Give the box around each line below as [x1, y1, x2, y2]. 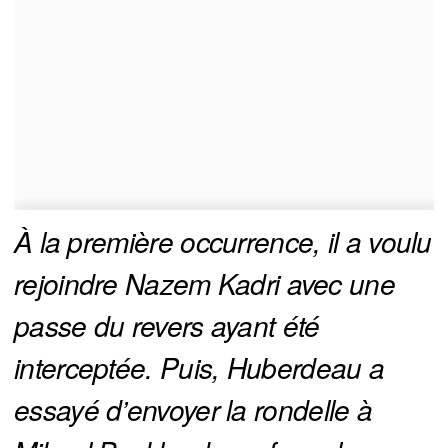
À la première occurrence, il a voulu [14, 221, 432, 262]
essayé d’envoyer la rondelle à [14, 389, 372, 430]
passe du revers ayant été [14, 305, 320, 346]
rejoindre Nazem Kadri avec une [14, 263, 395, 304]
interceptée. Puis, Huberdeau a [14, 347, 384, 388]
